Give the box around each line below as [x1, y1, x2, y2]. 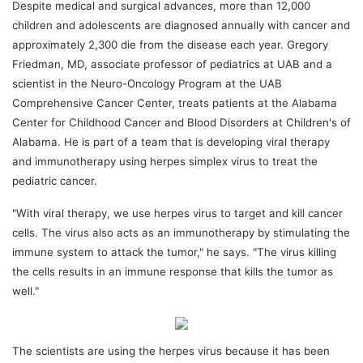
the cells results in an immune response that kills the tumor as [12, 264, 333, 278]
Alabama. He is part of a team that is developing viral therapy [12, 135, 330, 148]
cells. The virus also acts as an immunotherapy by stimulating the [12, 225, 350, 239]
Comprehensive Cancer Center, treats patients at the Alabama [12, 96, 337, 109]
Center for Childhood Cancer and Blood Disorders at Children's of [12, 115, 351, 129]
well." [12, 284, 39, 297]
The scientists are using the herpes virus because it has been [12, 344, 330, 357]
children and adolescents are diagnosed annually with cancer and [12, 18, 350, 32]
